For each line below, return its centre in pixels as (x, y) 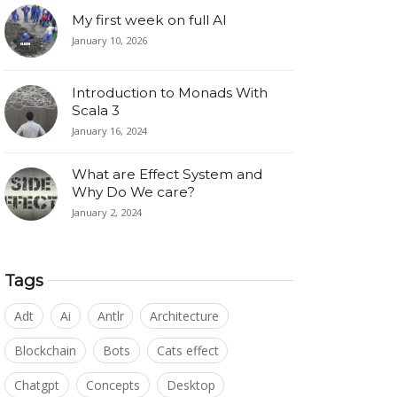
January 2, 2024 (107, 213)
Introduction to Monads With (170, 92)
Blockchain (45, 350)
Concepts (113, 385)
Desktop (191, 385)
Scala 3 (96, 110)
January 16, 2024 (109, 130)
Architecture (185, 316)
